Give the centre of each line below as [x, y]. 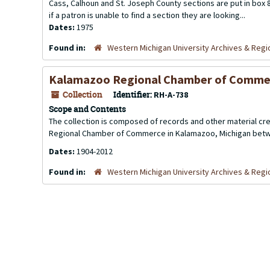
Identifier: [133, 94]
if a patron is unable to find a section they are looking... [147, 15]
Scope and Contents [87, 109]
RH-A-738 [171, 95]
